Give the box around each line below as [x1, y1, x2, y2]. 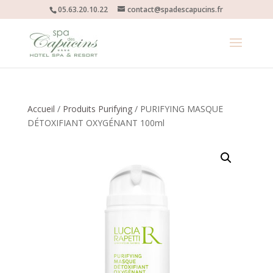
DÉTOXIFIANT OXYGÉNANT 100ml [27, 117, 165, 129]
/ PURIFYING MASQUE [132, 103, 223, 115]
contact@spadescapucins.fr [127, 4, 224, 15]
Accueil [27, 103, 55, 115]
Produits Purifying [62, 103, 132, 115]
